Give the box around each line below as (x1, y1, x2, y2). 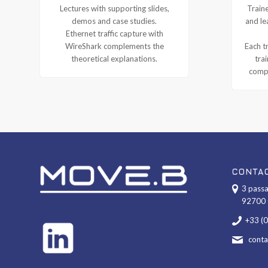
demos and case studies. (72, 16, 157, 26)
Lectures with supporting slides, (59, 3, 169, 13)
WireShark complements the (65, 41, 164, 51)
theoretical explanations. (71, 53, 158, 63)
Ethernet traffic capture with (65, 28, 163, 38)
